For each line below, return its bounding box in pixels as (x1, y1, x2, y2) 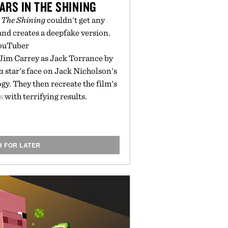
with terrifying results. (3, 91, 87, 101)
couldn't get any (45, 15, 105, 25)
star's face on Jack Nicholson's (4, 66, 117, 76)
